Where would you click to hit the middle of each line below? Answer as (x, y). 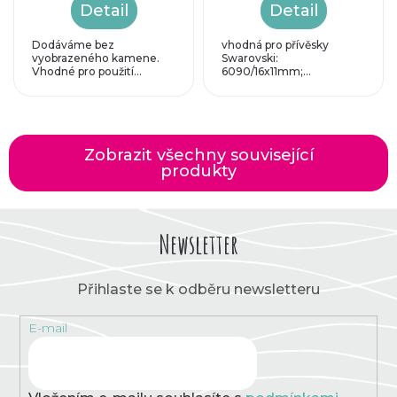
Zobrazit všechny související (198, 155)
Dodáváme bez (73, 44)
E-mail (47, 328)
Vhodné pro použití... (87, 71)
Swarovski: (250, 58)
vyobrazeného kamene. (96, 58)
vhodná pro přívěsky (275, 44)
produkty (198, 171)
